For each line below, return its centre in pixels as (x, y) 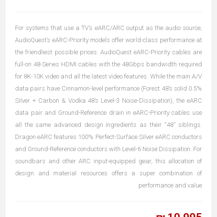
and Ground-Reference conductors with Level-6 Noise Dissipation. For (108, 149)
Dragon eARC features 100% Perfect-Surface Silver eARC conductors (108, 137)
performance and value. (170, 185)
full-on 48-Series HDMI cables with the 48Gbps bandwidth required (108, 64)
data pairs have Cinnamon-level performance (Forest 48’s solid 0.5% (108, 88)
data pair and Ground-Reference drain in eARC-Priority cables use (108, 113)
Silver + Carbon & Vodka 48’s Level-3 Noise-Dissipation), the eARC (108, 101)
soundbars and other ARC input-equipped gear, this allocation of (108, 161)
